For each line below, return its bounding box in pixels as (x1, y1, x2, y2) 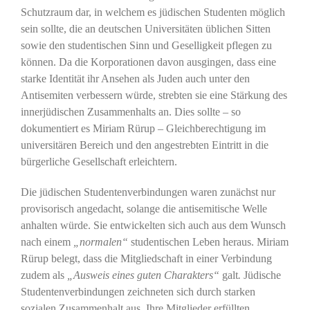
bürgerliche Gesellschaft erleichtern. (20, 156, 177, 168)
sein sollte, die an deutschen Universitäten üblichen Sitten (20, 23, 271, 35)
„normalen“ (73, 236, 128, 248)
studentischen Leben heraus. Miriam (127, 236, 289, 248)
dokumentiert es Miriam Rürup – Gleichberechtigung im (20, 122, 266, 135)
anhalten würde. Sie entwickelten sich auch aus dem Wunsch (20, 219, 286, 232)
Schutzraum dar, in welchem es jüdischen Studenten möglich (20, 6, 285, 19)
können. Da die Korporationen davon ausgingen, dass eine (20, 56, 276, 69)
